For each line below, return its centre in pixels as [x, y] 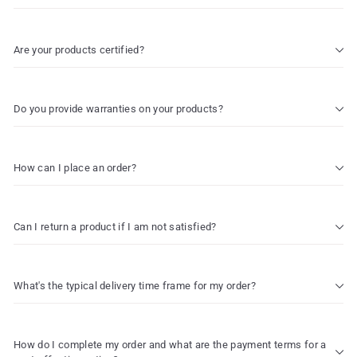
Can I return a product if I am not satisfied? [115, 227]
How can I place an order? [75, 168]
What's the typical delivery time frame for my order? [135, 286]
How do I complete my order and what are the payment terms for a [170, 345]
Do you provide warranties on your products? [118, 109]
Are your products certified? [79, 50]
